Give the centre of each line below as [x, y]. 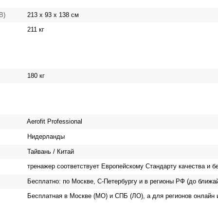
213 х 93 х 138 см [52, 15]
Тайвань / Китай [50, 151]
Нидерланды [45, 136]
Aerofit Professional [54, 122]
